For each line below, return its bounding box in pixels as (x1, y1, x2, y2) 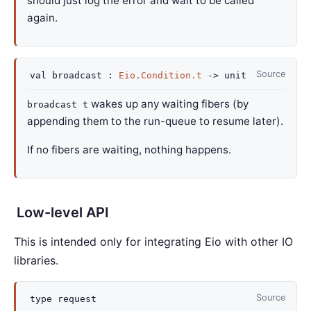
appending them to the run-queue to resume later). (27, 115, 283, 128)
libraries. (14, 253, 58, 267)
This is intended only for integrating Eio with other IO (14, 235, 293, 249)
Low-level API (17, 204, 109, 221)
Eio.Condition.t (119, 70, 202, 81)
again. (27, 11, 58, 24)
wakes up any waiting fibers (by (88, 97, 249, 110)
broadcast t (27, 99, 88, 110)
